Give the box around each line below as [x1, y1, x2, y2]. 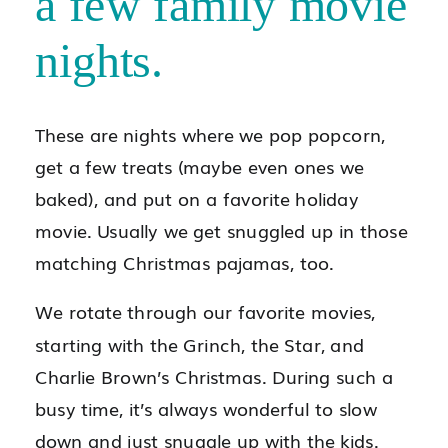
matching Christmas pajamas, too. [35, 249, 334, 277]
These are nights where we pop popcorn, [35, 120, 385, 148]
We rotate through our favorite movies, [35, 298, 376, 326]
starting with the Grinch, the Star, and [35, 330, 364, 358]
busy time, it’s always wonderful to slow [35, 395, 377, 422]
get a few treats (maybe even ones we [35, 153, 364, 180]
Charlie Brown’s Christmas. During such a [35, 363, 394, 390]
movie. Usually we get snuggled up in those [35, 217, 408, 245]
